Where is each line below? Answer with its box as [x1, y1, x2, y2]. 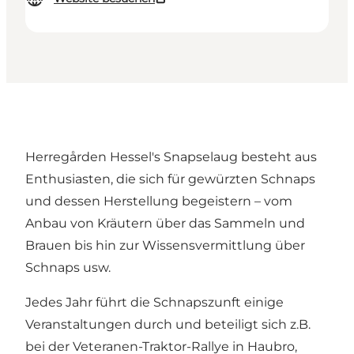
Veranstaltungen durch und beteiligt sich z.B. [25, 317, 311, 333]
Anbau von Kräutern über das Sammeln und [25, 216, 305, 232]
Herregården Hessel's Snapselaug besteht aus [25, 149, 317, 165]
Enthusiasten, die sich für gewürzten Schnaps [25, 171, 315, 187]
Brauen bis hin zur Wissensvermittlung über [25, 238, 305, 254]
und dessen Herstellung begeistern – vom [25, 194, 292, 209]
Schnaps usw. [25, 260, 111, 276]
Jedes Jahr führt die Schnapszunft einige [25, 295, 284, 311]
